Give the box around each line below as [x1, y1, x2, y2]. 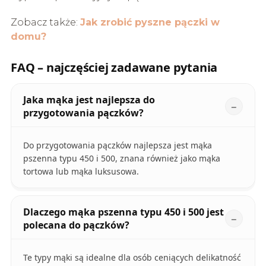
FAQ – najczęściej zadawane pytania [10, 59, 218, 75]
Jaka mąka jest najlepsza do [23, 93, 155, 106]
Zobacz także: [10, 16, 80, 28]
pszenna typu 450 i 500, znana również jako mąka [23, 152, 220, 164]
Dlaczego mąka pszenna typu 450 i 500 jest [23, 205, 224, 218]
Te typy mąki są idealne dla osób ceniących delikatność [23, 251, 241, 263]
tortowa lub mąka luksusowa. [23, 165, 139, 177]
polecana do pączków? [23, 218, 129, 232]
